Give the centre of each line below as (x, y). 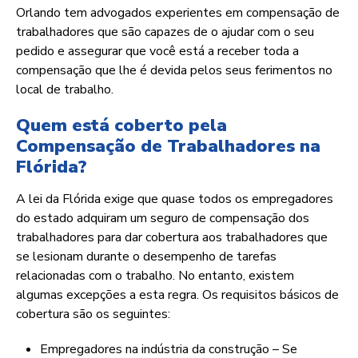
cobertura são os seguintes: (93, 314)
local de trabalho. (65, 90)
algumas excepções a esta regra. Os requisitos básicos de (177, 295)
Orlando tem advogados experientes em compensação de (178, 13)
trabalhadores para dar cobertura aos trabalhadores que (172, 238)
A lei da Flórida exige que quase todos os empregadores (175, 199)
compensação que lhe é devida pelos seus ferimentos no (174, 71)
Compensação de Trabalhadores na (168, 147)
